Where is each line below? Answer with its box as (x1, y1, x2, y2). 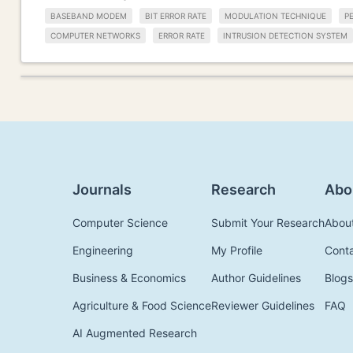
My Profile (211, 243, 262, 257)
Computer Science (72, 215, 168, 229)
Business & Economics (72, 270, 186, 284)
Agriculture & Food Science (72, 298, 211, 312)
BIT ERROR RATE (145, 11, 206, 21)
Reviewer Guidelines (211, 298, 314, 312)
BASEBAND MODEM (50, 11, 127, 21)
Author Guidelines (211, 270, 301, 284)
